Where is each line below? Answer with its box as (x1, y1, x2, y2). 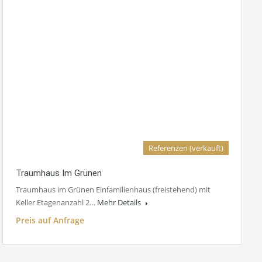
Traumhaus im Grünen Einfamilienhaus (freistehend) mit (16, 184, 211, 195)
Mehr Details (97, 197, 143, 208)
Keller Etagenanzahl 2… (16, 197, 97, 208)
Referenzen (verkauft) (149, 143, 223, 154)
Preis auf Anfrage (16, 215, 84, 226)
